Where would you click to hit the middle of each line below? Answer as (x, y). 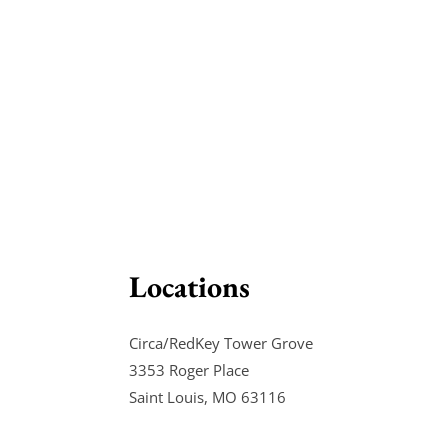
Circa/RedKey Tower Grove (221, 342)
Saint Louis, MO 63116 (208, 396)
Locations (190, 286)
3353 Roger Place (189, 369)
